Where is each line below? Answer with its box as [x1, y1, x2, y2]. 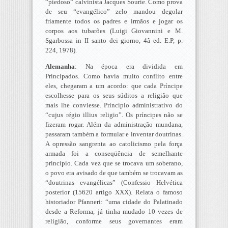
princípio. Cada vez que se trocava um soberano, [45, 159, 183, 167]
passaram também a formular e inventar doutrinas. [45, 130, 183, 138]
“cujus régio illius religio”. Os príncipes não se [45, 110, 183, 119]
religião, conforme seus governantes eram [45, 217, 183, 225]
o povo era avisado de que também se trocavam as [45, 168, 183, 177]
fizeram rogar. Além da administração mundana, [45, 120, 183, 128]
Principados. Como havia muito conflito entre [45, 72, 183, 80]
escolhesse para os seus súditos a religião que [45, 91, 183, 99]
